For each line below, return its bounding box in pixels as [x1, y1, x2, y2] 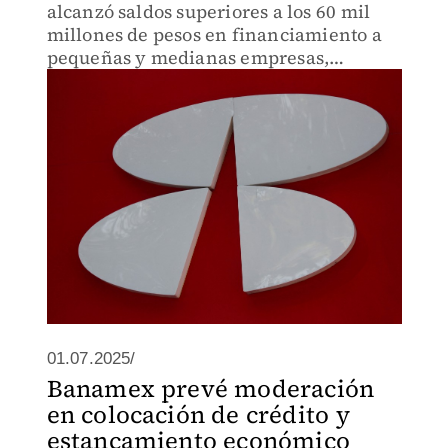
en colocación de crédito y [46, 398, 350, 431]
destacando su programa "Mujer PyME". [46, 68, 388, 93]
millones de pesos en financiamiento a [46, 22, 382, 47]
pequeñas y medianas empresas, [46, 45, 330, 70]
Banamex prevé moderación [46, 372, 375, 405]
